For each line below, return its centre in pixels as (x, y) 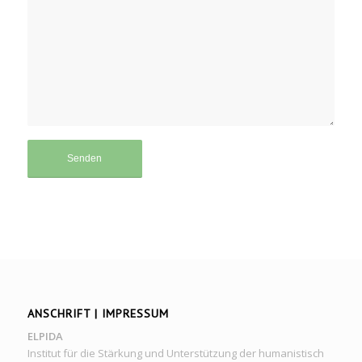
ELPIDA (45, 336)
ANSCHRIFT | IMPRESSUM (98, 313)
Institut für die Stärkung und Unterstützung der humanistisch (175, 353)
